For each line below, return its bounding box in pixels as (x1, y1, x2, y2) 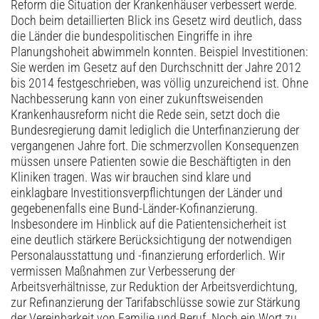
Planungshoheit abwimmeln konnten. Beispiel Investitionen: (11, 45, 308, 60)
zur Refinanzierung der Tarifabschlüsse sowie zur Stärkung (11, 296, 300, 310)
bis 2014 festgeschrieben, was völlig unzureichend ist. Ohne (11, 76, 308, 91)
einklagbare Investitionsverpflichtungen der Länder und (11, 186, 283, 201)
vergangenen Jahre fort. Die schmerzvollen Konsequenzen (11, 139, 299, 154)
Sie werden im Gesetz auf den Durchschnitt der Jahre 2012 (11, 61, 301, 75)
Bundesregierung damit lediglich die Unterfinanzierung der (11, 123, 299, 138)
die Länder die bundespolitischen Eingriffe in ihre (11, 29, 252, 44)
